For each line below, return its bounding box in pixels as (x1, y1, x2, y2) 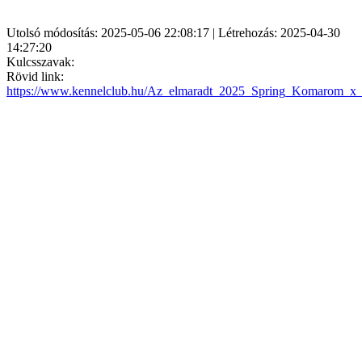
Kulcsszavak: (6, 54, 74, 69)
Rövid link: (6, 69, 64, 83)
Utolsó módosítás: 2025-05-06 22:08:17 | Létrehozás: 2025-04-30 (6, 25, 340, 40)
